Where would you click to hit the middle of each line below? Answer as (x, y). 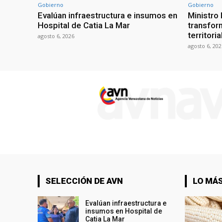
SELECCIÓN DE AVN (84, 181)
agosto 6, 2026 (56, 36)
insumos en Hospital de (124, 211)
